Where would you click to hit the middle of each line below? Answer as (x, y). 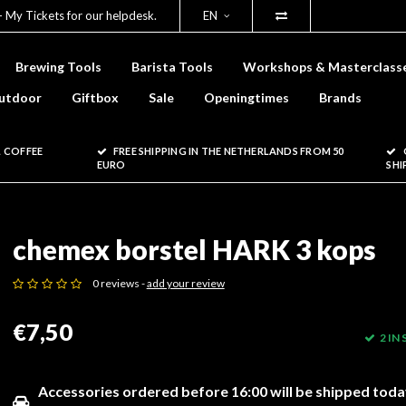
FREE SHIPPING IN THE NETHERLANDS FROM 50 (228, 151)
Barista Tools (172, 67)
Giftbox (95, 97)
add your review (185, 284)
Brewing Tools (58, 67)
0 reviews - (119, 284)
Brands (340, 97)
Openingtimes (246, 97)
